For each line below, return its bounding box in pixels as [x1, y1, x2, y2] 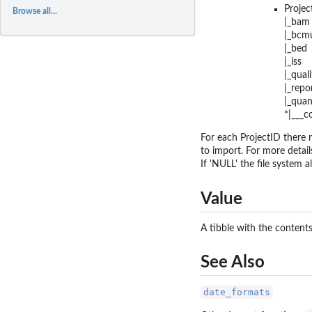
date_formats [203, 287, 270, 298]
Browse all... [13, 6, 58, 15]
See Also [201, 254, 265, 272]
